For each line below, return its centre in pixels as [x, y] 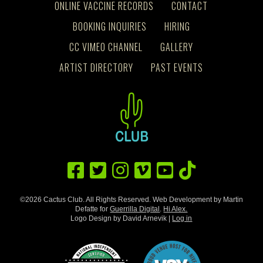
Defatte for [93, 209]
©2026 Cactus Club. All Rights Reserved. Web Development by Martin [131, 199]
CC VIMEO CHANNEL [106, 47]
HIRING [177, 27]
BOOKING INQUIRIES [109, 27]
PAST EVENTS [177, 68]
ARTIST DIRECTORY [97, 68]
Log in [182, 218]
